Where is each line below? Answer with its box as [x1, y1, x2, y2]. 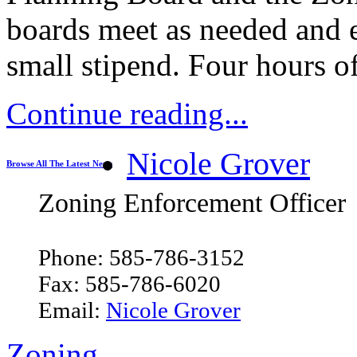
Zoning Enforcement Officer [38, 187, 346, 218]
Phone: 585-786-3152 [38, 244, 245, 270]
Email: [38, 296, 106, 323]
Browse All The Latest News [6, 158, 112, 168]
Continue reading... [6, 96, 248, 131]
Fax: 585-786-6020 [38, 270, 221, 296]
